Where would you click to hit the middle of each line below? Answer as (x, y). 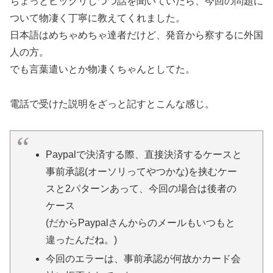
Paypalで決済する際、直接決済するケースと (144, 155)
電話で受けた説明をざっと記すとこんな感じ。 (112, 104)
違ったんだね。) (81, 240)
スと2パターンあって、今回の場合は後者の (141, 189)
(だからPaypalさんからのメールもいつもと (140, 223)
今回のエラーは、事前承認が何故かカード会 (143, 259)
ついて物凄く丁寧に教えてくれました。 (97, 18)
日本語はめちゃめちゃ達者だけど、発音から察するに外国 (136, 35)
